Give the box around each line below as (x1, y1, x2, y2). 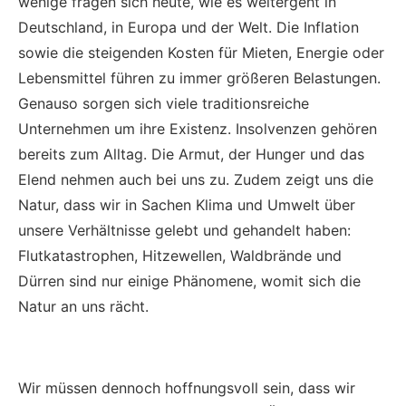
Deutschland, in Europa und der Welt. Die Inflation (18, 17, 359, 36)
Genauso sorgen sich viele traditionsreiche (18, 93, 309, 112)
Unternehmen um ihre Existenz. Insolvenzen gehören (18, 119, 377, 138)
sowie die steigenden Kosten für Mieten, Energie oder (18, 43, 384, 62)
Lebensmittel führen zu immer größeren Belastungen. (18, 68, 381, 87)
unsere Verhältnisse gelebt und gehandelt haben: (18, 220, 351, 239)
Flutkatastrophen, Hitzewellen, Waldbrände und (18, 246, 342, 265)
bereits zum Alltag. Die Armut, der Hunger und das (18, 144, 364, 163)
